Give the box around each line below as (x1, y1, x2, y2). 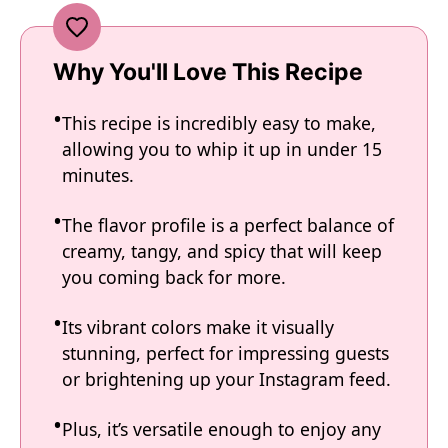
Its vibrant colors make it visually (62, 315, 334, 339)
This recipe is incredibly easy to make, (62, 111, 376, 135)
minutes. (62, 163, 134, 187)
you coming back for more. (62, 265, 286, 289)
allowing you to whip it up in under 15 (62, 137, 382, 161)
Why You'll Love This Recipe (53, 58, 363, 86)
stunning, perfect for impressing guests (62, 341, 389, 365)
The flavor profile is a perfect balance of (62, 213, 394, 237)
